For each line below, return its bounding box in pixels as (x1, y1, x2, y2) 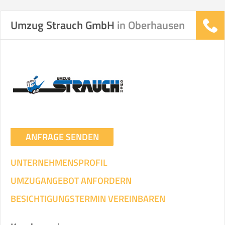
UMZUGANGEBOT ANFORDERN (11, 174, 132, 187)
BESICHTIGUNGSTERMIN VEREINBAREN (11, 192, 165, 205)
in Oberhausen (117, 17, 185, 34)
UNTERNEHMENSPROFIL (11, 156, 107, 169)
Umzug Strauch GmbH (11, 17, 117, 34)
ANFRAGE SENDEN (25, 130, 99, 144)
